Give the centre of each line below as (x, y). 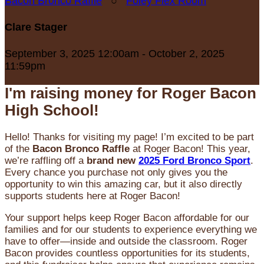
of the (19, 149)
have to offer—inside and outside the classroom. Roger (126, 242)
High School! (52, 110)
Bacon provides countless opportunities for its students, (127, 253)
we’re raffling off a (46, 161)
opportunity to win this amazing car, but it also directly (123, 184)
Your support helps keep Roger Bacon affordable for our (127, 218)
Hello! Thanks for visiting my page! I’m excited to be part (129, 137)
